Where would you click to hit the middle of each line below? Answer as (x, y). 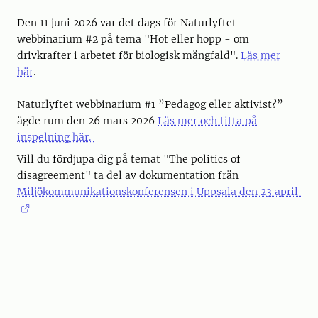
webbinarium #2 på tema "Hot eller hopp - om (133, 39)
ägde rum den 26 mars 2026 (87, 121)
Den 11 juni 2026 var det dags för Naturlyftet (127, 23)
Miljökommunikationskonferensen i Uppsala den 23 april (159, 192)
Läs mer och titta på (207, 121)
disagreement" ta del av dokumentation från (128, 175)
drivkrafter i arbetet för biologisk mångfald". (129, 55)
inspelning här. (55, 137)
